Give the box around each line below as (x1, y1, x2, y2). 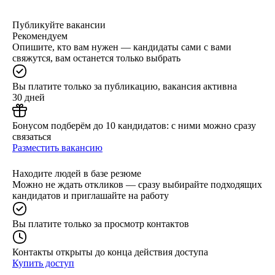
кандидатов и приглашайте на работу (12, 190, 169, 201)
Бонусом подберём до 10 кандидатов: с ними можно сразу (12, 120, 256, 131)
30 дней (12, 91, 45, 103)
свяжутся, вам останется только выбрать (12, 52, 180, 63)
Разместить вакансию (12, 142, 103, 153)
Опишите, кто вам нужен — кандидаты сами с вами (12, 41, 231, 52)
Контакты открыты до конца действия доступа (12, 246, 208, 257)
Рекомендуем (12, 30, 68, 41)
